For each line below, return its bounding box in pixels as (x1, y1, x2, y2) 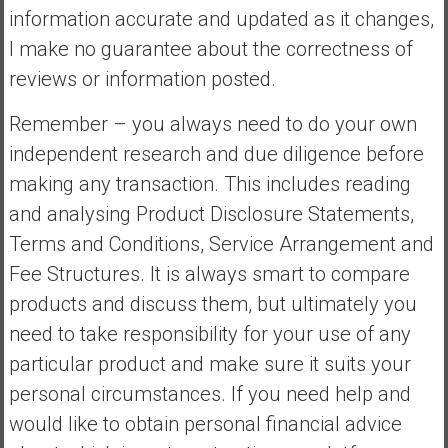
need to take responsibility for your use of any (8, 321, 411, 346)
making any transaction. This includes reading (8, 171, 411, 196)
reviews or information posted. (8, 66, 276, 91)
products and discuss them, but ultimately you (8, 291, 417, 316)
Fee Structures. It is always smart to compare (8, 261, 410, 286)
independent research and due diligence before (8, 141, 424, 166)
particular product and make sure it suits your (8, 351, 411, 376)
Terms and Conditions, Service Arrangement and (8, 231, 434, 256)
